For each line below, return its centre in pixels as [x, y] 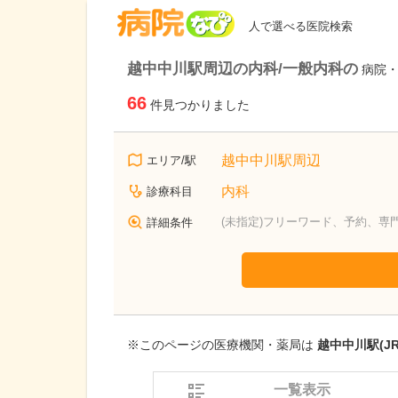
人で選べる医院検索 [301, 26]
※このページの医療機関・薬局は [222, 345]
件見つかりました [200, 105]
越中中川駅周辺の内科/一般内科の [243, 68]
